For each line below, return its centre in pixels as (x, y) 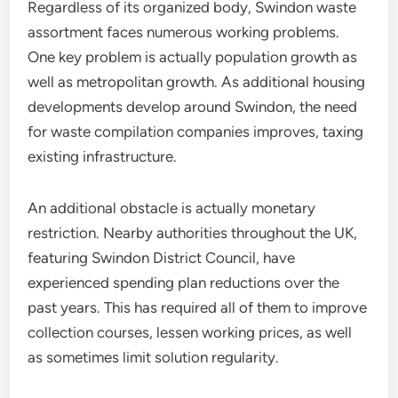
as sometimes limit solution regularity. (154, 357)
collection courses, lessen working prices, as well (190, 332)
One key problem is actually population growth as (193, 57)
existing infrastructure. (103, 156)
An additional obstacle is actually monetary (172, 208)
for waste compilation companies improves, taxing (196, 131)
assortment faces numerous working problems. (184, 32)
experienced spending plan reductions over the (184, 283)
